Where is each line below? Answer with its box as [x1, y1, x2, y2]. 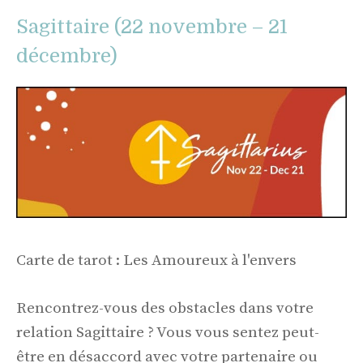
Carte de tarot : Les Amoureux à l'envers [16, 251, 297, 271]
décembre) [16, 44, 117, 67]
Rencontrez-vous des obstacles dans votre [16, 298, 314, 318]
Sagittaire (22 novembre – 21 [16, 15, 288, 38]
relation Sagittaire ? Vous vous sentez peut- [16, 322, 319, 342]
